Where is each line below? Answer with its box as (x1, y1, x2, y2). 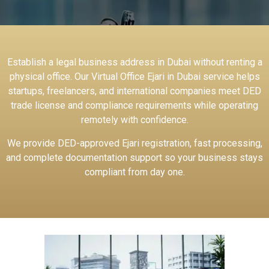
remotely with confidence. (80, 114, 189, 126)
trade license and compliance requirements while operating (11, 100, 258, 112)
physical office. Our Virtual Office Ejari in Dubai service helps (9, 71, 260, 83)
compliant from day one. (84, 166, 185, 178)
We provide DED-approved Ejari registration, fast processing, (7, 137, 262, 149)
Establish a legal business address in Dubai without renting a (7, 56, 262, 68)
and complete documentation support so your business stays (6, 151, 263, 163)
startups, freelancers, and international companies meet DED (8, 85, 261, 97)
